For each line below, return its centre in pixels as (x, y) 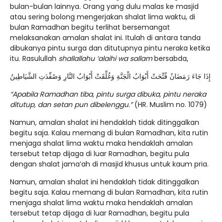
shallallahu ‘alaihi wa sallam (105, 59)
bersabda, (170, 59)
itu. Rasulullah (34, 59)
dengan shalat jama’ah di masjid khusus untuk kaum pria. (109, 164)
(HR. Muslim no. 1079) (170, 105)
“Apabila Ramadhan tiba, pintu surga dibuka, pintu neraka (108, 94)
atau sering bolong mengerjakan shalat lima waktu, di (103, 17)
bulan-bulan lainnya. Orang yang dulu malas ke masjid (104, 7)
